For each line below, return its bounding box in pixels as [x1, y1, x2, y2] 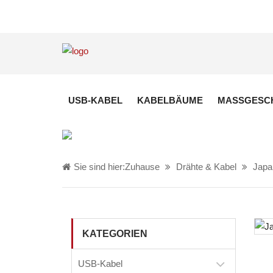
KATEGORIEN [82, 229, 147, 239]
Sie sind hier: [74, 161, 125, 172]
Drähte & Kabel [176, 161, 236, 172]
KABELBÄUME [137, 95, 203, 105]
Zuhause [125, 161, 160, 172]
